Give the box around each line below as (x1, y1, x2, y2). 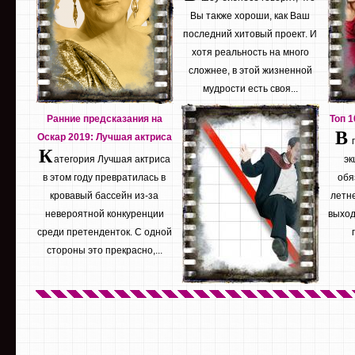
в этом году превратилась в (43, 171, 166, 183)
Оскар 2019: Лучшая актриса (37, 131, 172, 143)
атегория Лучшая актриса (54, 153, 170, 165)
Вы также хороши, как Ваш (190, 10, 311, 21)
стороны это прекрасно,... (47, 244, 162, 256)
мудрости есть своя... (203, 82, 298, 94)
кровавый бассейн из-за (50, 189, 159, 201)
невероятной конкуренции (45, 208, 164, 219)
